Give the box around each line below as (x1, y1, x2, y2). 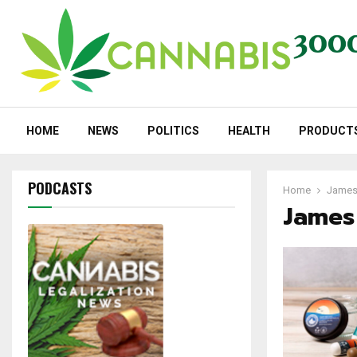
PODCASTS (28, 178, 92, 199)
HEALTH (228, 124, 270, 138)
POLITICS (147, 124, 199, 138)
